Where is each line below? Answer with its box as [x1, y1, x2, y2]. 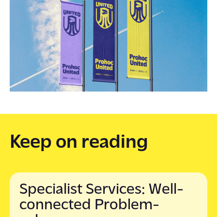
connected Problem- [19, 197, 159, 213]
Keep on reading [10, 133, 148, 153]
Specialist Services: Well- [19, 182, 184, 198]
